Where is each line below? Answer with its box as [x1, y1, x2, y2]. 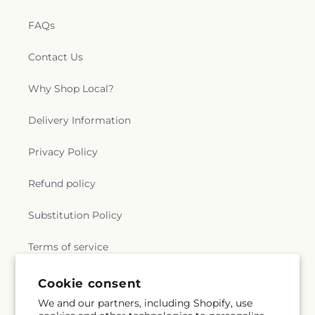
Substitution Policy [28, 209, 122, 222]
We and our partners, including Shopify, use [38, 297, 253, 309]
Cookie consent [38, 276, 141, 290]
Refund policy [28, 177, 96, 191]
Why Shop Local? [28, 82, 114, 96]
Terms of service [28, 240, 108, 254]
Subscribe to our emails [28, 291, 170, 305]
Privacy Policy [28, 146, 98, 159]
